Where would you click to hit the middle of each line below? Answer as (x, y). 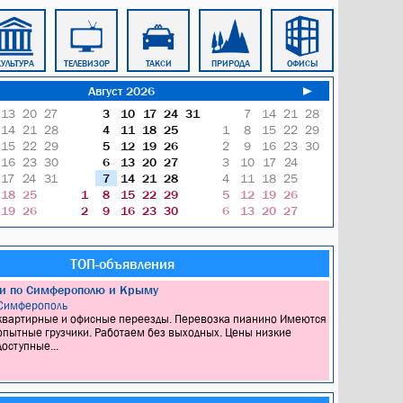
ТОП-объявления (122, 264)
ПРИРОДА (230, 63)
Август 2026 (122, 91)
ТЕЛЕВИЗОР (86, 63)
